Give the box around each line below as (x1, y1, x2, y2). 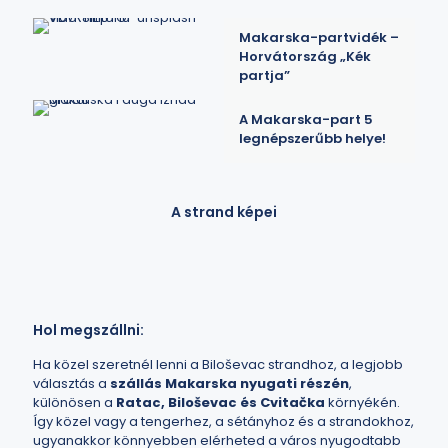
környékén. (325, 393, 400, 412)
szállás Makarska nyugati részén (110, 374, 349, 393)
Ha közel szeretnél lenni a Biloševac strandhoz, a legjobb (33, 355, 403, 374)
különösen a (33, 393, 116, 412)
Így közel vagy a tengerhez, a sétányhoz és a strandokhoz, (33, 412, 414, 431)
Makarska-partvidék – (239, 28, 399, 47)
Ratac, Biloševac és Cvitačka (116, 393, 325, 412)
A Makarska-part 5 (239, 110, 373, 129)
